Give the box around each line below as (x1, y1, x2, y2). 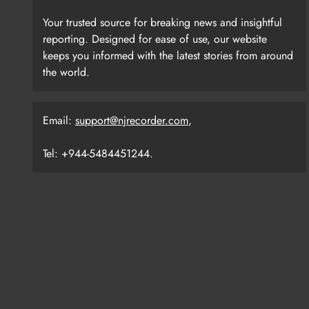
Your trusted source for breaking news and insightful (43, 14, 282, 30)
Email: (43, 112, 75, 128)
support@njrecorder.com (75, 112, 188, 128)
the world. (43, 63, 90, 80)
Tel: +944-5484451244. (43, 145, 153, 161)
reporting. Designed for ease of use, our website (43, 30, 267, 47)
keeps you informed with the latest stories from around (43, 47, 293, 63)
